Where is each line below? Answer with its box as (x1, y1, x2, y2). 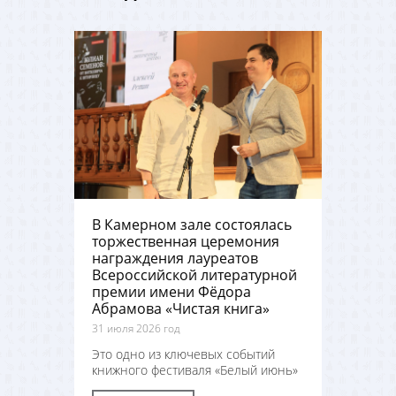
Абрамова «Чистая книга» (92, 299, 270, 318)
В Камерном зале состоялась (92, 215, 292, 234)
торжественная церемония (92, 232, 279, 251)
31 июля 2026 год (92, 321, 180, 336)
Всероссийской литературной (92, 265, 297, 285)
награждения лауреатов (92, 248, 258, 268)
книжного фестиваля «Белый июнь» (92, 362, 298, 378)
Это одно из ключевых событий (92, 346, 275, 362)
